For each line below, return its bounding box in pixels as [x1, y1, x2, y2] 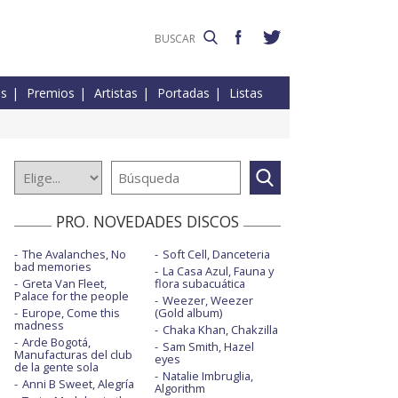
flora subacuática [154, 275, 245, 292]
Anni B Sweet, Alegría [22, 376, 134, 393]
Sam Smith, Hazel [162, 338, 254, 355]
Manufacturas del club [14, 346, 132, 363]
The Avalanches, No [22, 246, 126, 263]
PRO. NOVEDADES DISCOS [56, 211, 239, 233]
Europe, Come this [22, 305, 120, 322]
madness [14, 317, 64, 334]
